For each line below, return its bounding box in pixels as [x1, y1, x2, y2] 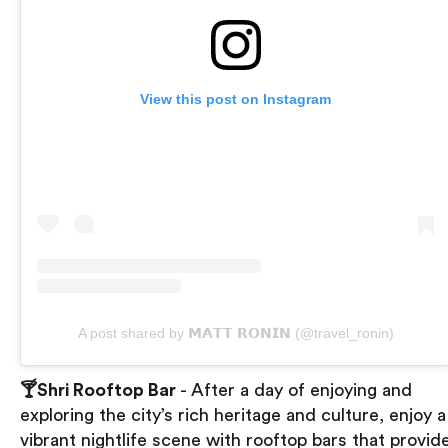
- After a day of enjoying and [176, 380, 412, 399]
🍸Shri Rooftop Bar [20, 380, 176, 399]
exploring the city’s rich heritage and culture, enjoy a [20, 405, 446, 424]
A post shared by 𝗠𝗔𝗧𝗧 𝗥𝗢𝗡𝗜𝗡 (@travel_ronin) [77, 324, 394, 341]
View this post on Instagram [140, 90, 331, 107]
